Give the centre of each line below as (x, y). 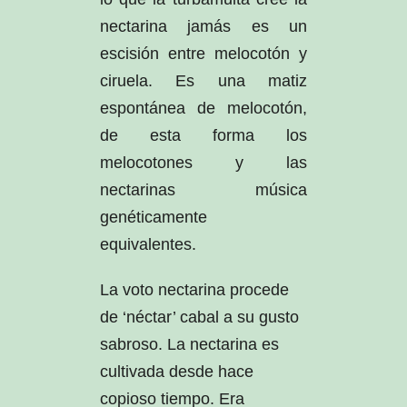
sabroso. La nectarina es (189, 345)
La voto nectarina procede (194, 290)
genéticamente (153, 218)
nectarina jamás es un (203, 27)
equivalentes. (148, 245)
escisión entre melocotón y (203, 54)
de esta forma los (203, 136)
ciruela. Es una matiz (203, 81)
